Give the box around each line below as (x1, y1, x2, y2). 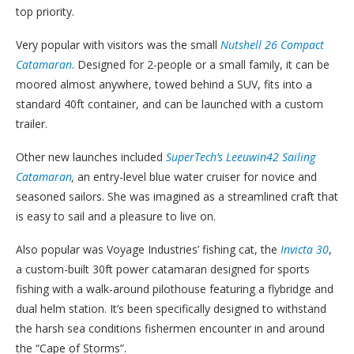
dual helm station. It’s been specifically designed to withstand (16, 300, 326, 316)
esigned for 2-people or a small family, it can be (86, 56, 330, 72)
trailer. (16, 115, 51, 131)
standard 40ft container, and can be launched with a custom (16, 96, 323, 111)
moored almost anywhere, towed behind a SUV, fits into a (16, 76, 312, 92)
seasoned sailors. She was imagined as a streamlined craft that (16, 188, 338, 204)
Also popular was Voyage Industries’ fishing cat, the (16, 241, 277, 257)
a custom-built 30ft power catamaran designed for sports (16, 261, 310, 277)
